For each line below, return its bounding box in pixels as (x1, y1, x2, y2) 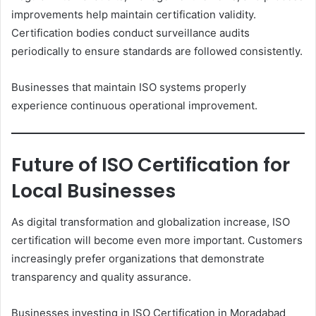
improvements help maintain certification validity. (11, 7, 256, 21)
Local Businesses (11, 177, 176, 204)
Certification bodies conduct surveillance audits (11, 25, 250, 39)
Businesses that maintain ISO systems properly (11, 80, 246, 94)
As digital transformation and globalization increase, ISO (11, 215, 290, 229)
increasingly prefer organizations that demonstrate (11, 252, 265, 266)
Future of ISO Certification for (11, 151, 290, 178)
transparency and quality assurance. (11, 270, 191, 284)
